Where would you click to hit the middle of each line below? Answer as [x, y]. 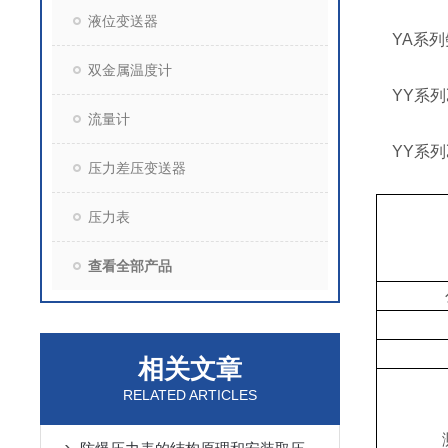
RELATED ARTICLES [190, 395]
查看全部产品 [130, 266]
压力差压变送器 [137, 168]
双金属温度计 [130, 70]
